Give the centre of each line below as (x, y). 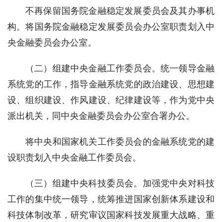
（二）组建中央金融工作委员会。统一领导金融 (120, 68)
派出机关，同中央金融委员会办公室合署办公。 (101, 116)
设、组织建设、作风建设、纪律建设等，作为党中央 (111, 100)
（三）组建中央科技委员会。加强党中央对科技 (120, 183)
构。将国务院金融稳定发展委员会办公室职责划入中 (111, 27)
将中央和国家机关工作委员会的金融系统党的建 (120, 141)
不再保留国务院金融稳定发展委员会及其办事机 (120, 11)
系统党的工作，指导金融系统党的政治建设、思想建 (111, 84)
